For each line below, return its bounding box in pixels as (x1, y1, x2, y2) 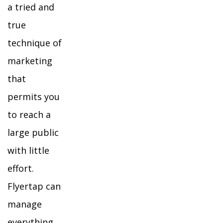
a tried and (7, 1, 54, 13)
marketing (7, 55, 52, 67)
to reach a (7, 109, 51, 120)
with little (7, 144, 49, 156)
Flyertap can (7, 180, 61, 192)
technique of (7, 37, 62, 49)
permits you (7, 91, 60, 103)
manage (7, 198, 42, 210)
